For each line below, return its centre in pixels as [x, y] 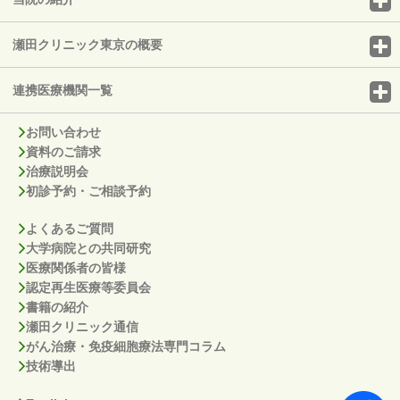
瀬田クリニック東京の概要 [87, 45]
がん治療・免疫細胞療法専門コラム [126, 347]
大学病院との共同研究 [88, 249]
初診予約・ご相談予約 [88, 192]
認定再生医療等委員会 [88, 288]
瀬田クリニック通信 [82, 327]
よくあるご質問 [70, 229]
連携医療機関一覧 [62, 91]
